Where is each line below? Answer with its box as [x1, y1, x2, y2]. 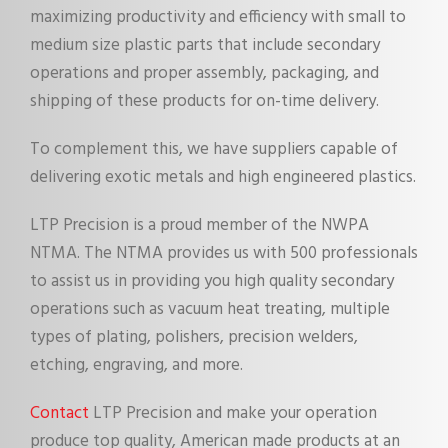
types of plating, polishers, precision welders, [30, 323, 358, 351]
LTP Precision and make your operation [89, 399, 377, 427]
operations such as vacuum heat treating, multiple [30, 295, 390, 323]
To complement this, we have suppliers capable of [30, 135, 398, 163]
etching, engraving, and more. [30, 351, 243, 379]
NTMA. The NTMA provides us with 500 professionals [30, 239, 418, 267]
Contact [30, 399, 89, 427]
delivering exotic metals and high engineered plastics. [30, 163, 416, 191]
